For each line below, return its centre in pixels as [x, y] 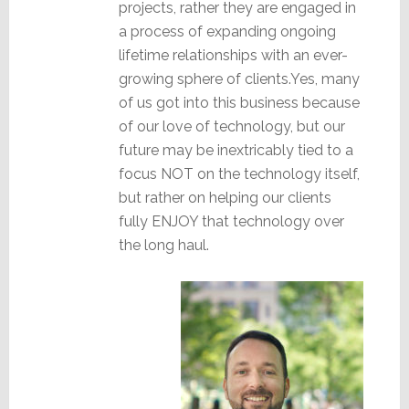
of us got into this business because [239, 102]
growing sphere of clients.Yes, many [239, 79]
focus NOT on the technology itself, [239, 173]
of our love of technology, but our [231, 126]
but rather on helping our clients [225, 197]
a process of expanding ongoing [227, 31]
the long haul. [163, 245]
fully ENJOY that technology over [231, 221]
